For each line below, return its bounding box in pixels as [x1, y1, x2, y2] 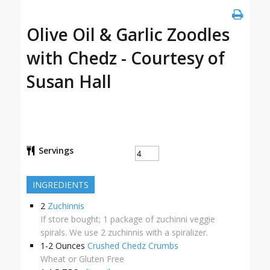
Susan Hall [26, 70, 111, 93]
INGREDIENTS [32, 179, 89, 191]
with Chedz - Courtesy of [26, 46, 225, 70]
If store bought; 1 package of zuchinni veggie [40, 213, 215, 225]
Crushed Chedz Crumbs [87, 240, 178, 252]
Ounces [55, 240, 85, 252]
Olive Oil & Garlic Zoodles [26, 23, 230, 46]
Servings [38, 145, 74, 157]
